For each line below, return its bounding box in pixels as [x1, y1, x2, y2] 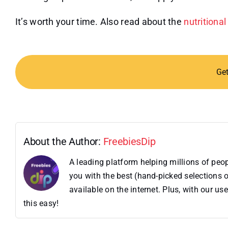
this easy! [23, 198, 59, 208]
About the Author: [23, 135, 103, 148]
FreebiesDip [103, 135, 156, 148]
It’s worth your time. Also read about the [15, 16, 184, 27]
